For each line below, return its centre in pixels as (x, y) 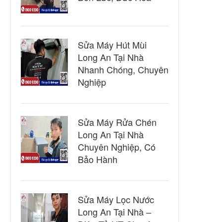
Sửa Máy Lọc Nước (116, 199)
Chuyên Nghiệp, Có (117, 147)
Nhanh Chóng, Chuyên (123, 69)
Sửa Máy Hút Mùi (112, 45)
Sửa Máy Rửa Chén (117, 122)
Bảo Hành (98, 159)
